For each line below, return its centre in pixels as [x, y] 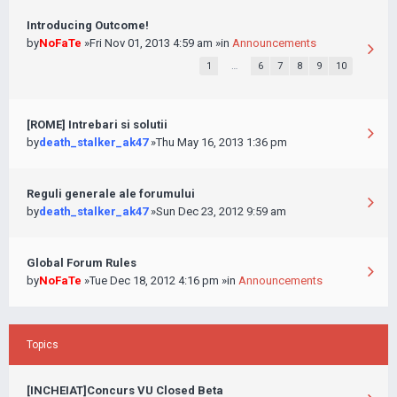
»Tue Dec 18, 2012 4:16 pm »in [160, 280]
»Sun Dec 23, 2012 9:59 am [217, 211]
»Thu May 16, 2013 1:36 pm [218, 142]
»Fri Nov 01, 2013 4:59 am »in [157, 43]
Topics [43, 345]
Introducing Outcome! [88, 25]
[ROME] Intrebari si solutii [97, 125]
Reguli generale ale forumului [111, 194]
